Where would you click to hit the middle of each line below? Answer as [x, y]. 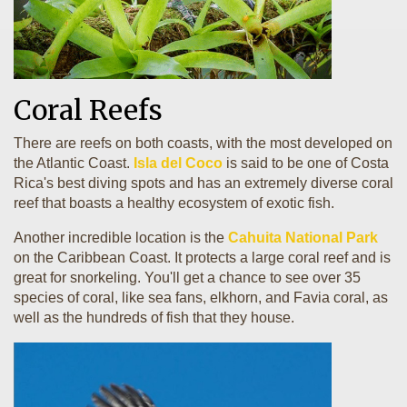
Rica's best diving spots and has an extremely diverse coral [203, 183]
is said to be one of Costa [306, 163]
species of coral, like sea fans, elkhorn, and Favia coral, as [201, 298]
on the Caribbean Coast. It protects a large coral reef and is [202, 258]
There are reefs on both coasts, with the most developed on [203, 143]
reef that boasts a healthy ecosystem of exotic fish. [174, 203]
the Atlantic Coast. [74, 163]
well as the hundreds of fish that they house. [154, 318]
